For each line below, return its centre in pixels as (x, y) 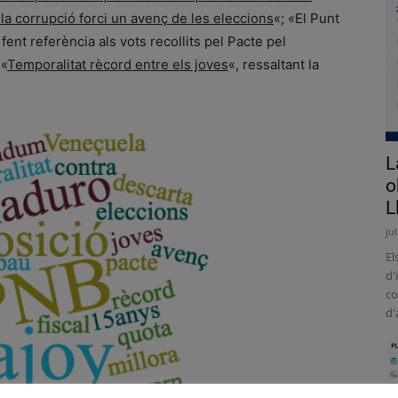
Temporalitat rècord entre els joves (118, 64)
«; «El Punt (306, 18)
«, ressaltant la (274, 64)
